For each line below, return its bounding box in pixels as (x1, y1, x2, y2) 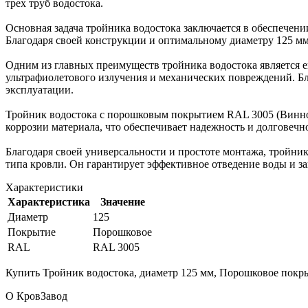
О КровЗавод (5, 289, 67, 302)
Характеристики (5, 181, 83, 193)
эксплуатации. (5, 83, 74, 96)
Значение (100, 195, 145, 208)
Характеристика (8, 195, 90, 208)
